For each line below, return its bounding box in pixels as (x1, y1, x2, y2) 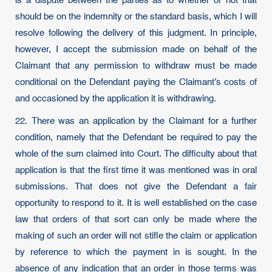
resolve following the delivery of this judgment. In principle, (15, 29, 257, 38)
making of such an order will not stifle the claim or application (15, 231, 257, 240)
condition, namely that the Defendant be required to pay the (15, 133, 257, 142)
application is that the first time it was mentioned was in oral (15, 166, 257, 175)
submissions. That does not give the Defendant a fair (15, 182, 257, 191)
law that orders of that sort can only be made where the (15, 215, 257, 224)
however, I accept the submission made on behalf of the (15, 45, 257, 54)
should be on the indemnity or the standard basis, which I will (15, 12, 257, 21)
